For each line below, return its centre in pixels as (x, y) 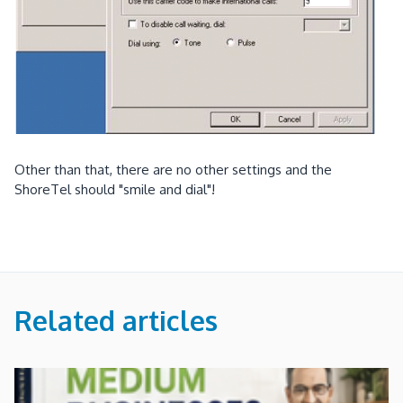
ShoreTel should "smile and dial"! (115, 189)
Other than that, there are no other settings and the (173, 169)
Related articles (116, 320)
